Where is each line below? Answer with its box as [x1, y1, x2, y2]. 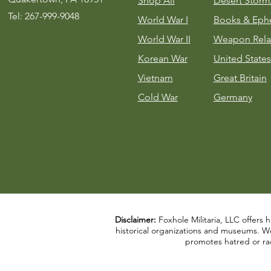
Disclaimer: [115, 214, 156, 225]
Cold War [137, 91, 178, 103]
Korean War [137, 52, 188, 64]
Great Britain [213, 71, 267, 83]
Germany [213, 91, 252, 103]
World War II [137, 33, 191, 45]
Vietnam [137, 71, 173, 83]
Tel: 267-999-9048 [7, 10, 79, 22]
